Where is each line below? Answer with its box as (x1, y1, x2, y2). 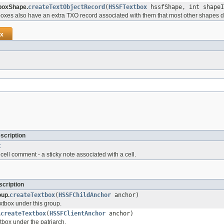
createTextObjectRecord (28, 3, 105, 11)
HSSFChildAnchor (58, 191, 111, 199)
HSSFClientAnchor (49, 210, 105, 217)
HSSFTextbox (108, 3, 147, 11)
